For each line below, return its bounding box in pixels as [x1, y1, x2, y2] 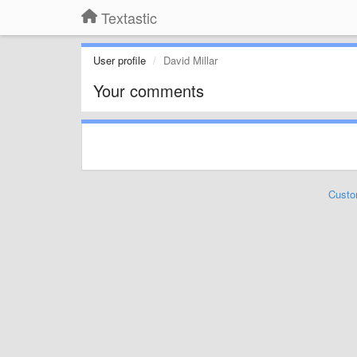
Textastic [101, 7, 157, 28]
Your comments [93, 79, 204, 102]
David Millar [163, 53, 218, 68]
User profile [93, 53, 146, 68]
